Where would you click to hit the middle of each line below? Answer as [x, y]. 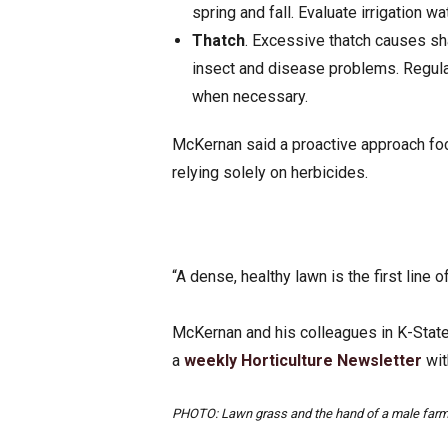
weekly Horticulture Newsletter [303, 361]
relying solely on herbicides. [270, 173]
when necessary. [250, 97]
